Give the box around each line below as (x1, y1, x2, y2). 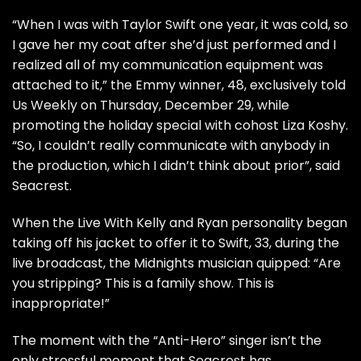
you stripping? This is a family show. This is (12, 273, 274, 293)
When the (12, 213, 77, 232)
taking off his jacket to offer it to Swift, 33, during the (12, 233, 339, 252)
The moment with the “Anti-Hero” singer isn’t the (12, 330, 322, 350)
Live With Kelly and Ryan (77, 213, 228, 232)
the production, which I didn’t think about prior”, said (12, 156, 340, 175)
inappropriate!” (12, 293, 110, 313)
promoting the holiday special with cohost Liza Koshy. (12, 116, 348, 135)
